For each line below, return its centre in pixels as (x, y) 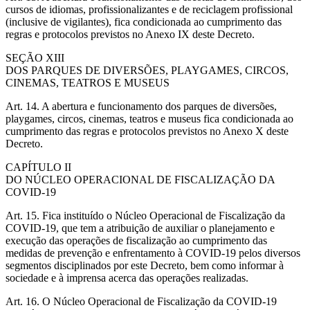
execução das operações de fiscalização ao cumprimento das (136, 240)
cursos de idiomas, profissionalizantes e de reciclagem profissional (149, 9)
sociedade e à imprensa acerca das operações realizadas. (127, 277)
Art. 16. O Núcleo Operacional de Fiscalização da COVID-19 (141, 301)
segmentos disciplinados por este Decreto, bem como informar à (145, 265)
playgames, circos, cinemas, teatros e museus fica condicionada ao (149, 118)
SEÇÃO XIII (35, 57)
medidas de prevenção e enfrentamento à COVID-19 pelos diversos (153, 253)
